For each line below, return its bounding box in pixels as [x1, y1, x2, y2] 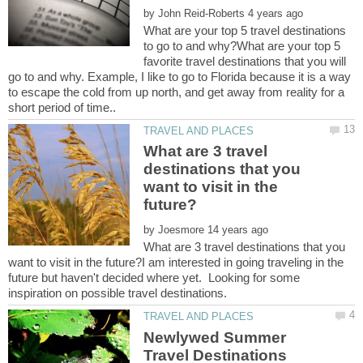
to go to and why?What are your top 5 [143, 38, 341, 53]
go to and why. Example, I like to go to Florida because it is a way [8, 69, 351, 83]
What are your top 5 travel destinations [143, 23, 347, 37]
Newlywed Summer [143, 328, 287, 346]
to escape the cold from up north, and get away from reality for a [8, 84, 344, 99]
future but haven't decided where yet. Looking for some [8, 271, 300, 285]
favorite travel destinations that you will [143, 53, 347, 68]
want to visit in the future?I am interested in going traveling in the [8, 255, 344, 270]
